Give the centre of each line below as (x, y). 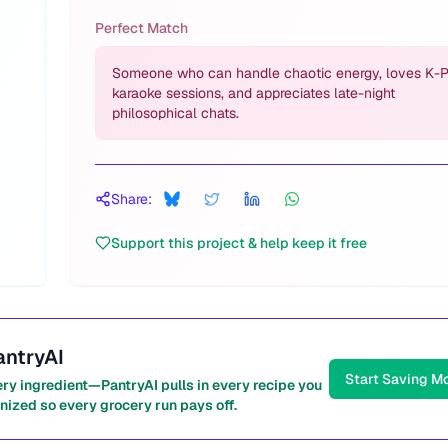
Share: (131, 199)
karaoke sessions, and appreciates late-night (253, 93)
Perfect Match (141, 28)
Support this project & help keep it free (239, 243)
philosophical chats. (175, 113)
